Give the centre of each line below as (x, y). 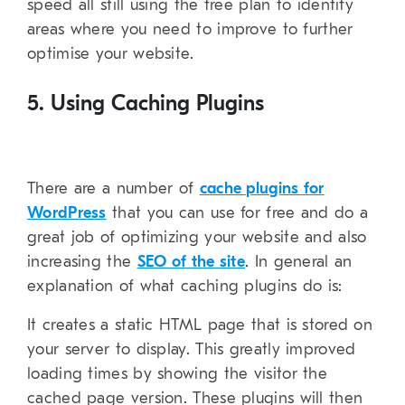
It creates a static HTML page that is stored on (200, 325)
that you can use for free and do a (237, 213)
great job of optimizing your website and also (197, 238)
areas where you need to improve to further (190, 30)
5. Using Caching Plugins (146, 104)
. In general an (299, 262)
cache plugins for (262, 189)
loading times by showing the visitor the (177, 374)
